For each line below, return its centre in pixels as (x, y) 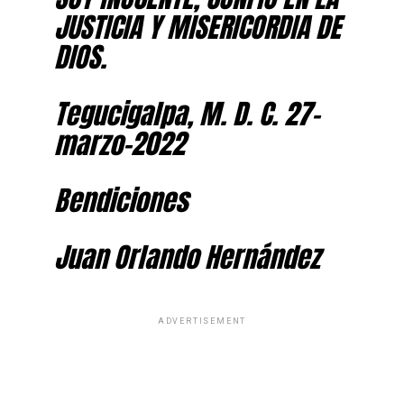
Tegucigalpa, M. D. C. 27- (186, 113)
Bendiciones (120, 200)
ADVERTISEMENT (202, 321)
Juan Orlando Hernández (187, 257)
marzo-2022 (119, 143)
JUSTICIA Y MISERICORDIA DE (197, 27)
